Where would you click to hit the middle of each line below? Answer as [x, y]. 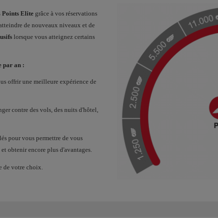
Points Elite [18, 13]
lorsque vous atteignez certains [54, 37]
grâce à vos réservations [65, 13]
